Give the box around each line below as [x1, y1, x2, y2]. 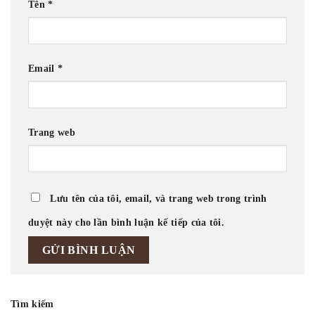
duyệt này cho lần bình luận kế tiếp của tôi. [28, 216, 225, 228]
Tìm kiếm [11, 297, 54, 309]
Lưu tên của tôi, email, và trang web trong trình [50, 192, 267, 204]
